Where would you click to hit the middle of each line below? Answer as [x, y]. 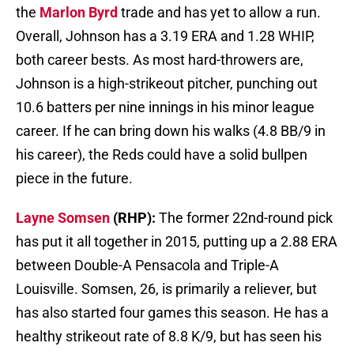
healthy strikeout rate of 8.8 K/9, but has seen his [169, 337]
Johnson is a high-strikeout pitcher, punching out [167, 84]
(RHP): [134, 218]
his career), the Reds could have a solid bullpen [162, 155]
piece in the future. [74, 179]
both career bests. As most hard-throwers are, [160, 60]
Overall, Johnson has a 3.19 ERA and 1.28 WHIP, [165, 36]
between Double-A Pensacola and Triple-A [147, 265]
